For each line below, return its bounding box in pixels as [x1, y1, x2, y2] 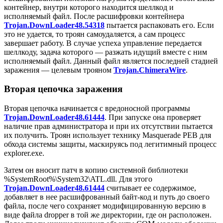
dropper [44, 211, 69, 220]
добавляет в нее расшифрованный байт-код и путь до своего [4, 193, 210, 202]
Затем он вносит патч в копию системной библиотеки [4, 166, 188, 175]
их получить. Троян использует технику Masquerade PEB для [4, 131, 211, 140]
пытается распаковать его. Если [105, 20, 214, 29]
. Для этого [115, 175, 152, 184]
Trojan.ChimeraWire [113, 65, 186, 74]
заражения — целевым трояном [4, 65, 113, 74]
